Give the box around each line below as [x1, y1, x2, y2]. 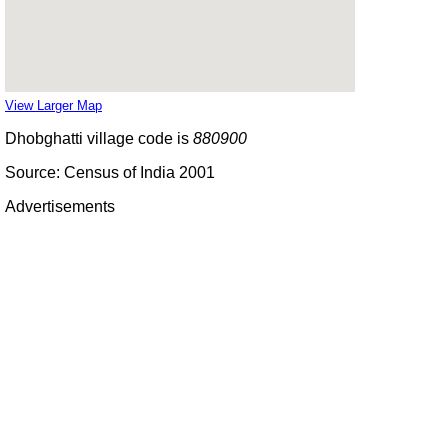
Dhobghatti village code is [5, 129, 193, 147]
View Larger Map [5, 97, 102, 113]
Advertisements [5, 197, 115, 215]
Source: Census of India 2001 [5, 163, 215, 181]
